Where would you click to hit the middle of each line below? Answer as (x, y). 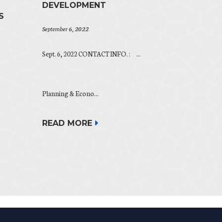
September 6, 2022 (65, 28)
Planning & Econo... (70, 94)
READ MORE (67, 123)
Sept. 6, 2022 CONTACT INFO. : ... (91, 54)
